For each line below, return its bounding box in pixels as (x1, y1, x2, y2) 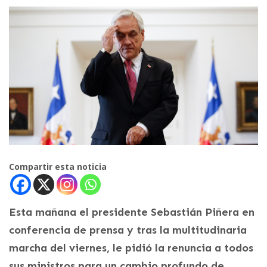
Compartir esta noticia (9, 161, 107, 173)
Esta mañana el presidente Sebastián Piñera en (9, 206, 254, 219)
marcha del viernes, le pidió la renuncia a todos (9, 241, 253, 255)
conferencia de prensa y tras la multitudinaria (9, 223, 247, 237)
